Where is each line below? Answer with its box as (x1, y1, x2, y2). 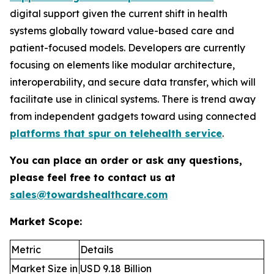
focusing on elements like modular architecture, (10, 58, 235, 71)
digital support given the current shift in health (10, 7, 228, 20)
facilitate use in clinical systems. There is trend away (10, 92, 256, 105)
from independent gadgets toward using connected (10, 109, 256, 122)
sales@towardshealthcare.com (10, 188, 168, 201)
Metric (11, 243, 41, 256)
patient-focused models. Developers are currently (10, 41, 245, 54)
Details (80, 243, 113, 256)
